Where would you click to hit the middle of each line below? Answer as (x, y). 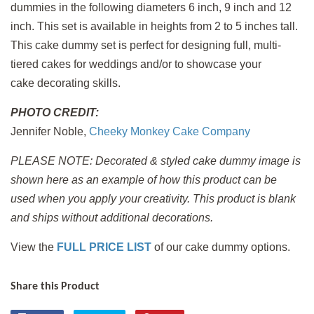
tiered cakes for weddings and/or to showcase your (136, 64)
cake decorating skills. (66, 83)
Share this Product (55, 286)
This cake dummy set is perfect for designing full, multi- (146, 45)
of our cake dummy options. (224, 247)
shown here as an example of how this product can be (144, 179)
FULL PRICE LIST (104, 247)
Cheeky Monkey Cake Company (170, 131)
